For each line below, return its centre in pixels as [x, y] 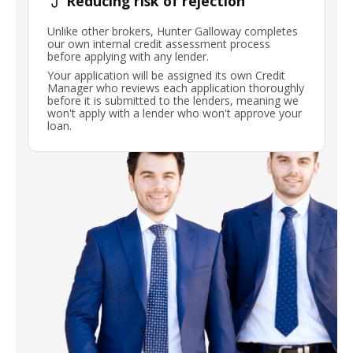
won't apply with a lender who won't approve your [175, 113]
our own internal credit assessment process [159, 44]
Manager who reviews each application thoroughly [176, 88]
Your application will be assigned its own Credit [166, 76]
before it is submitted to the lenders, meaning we [173, 101]
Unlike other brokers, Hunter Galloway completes [173, 32]
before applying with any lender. [128, 57]
